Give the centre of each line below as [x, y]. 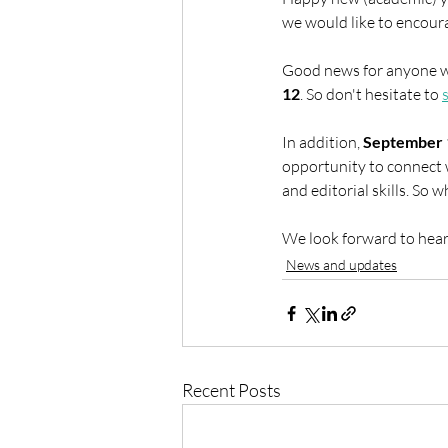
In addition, [322, 142]
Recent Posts [231, 390]
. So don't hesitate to [371, 94]
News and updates [341, 264]
